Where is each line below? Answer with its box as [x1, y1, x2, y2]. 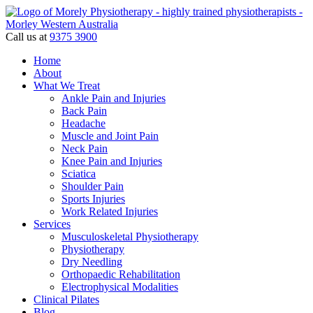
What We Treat [34, 80, 100, 92]
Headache [61, 117, 105, 129]
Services [34, 218, 71, 230]
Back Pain [61, 105, 107, 117]
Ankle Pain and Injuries [61, 92, 166, 104]
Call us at [6, 31, 50, 43]
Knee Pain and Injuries [61, 155, 162, 167]
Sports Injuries [61, 193, 125, 205]
